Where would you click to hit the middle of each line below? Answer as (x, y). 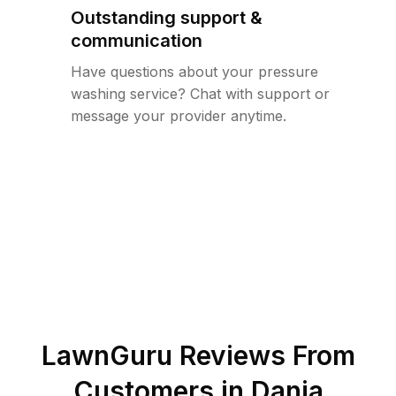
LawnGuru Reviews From (198, 355)
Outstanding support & (167, 18)
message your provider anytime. (179, 116)
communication (137, 41)
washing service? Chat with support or (200, 94)
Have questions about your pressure (194, 72)
